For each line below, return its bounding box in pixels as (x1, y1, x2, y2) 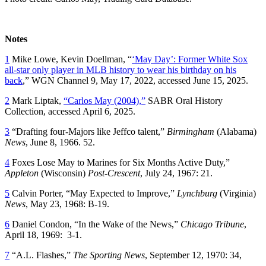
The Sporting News (73, 249, 145, 260)
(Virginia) (217, 188, 256, 198)
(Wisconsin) (41, 167, 88, 178)
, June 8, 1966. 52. (26, 137, 95, 147)
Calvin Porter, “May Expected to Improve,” (9, 188, 177, 198)
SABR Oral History (145, 95, 223, 106)
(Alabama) (217, 126, 256, 137)
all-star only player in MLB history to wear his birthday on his (5, 64, 236, 75)
